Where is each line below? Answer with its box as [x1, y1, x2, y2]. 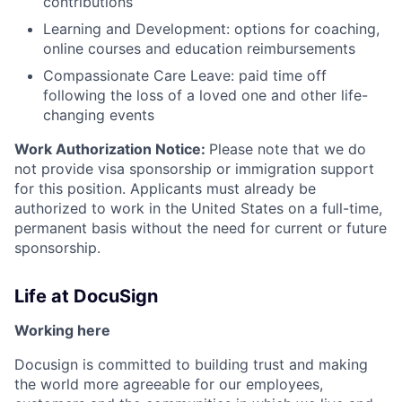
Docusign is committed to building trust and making [14, 355, 368, 374]
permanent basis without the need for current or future [14, 219, 387, 238]
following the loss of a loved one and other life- [43, 86, 368, 105]
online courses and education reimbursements [43, 39, 355, 58]
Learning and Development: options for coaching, [43, 20, 380, 39]
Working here [14, 321, 110, 340]
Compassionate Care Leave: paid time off [43, 66, 327, 85]
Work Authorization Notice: [14, 140, 209, 159]
